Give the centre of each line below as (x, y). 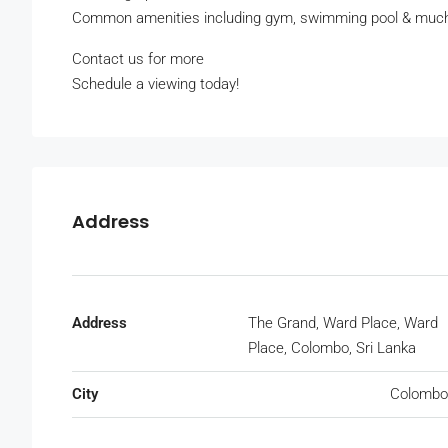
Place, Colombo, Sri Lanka (332, 348)
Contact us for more (138, 59)
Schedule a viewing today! (155, 84)
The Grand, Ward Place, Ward (343, 323)
